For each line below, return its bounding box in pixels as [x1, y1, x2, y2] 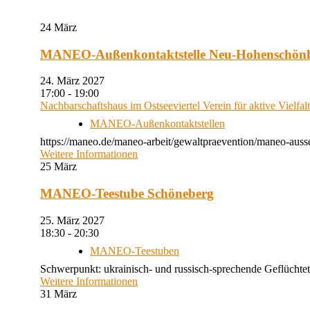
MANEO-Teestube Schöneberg [40, 185, 214, 201]
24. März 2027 [40, 75, 116, 87]
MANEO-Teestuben [90, 244, 179, 257]
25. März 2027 [40, 214, 116, 226]
